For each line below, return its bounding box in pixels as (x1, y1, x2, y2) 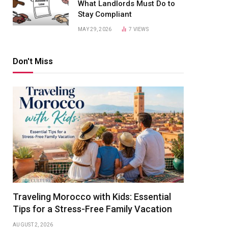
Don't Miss (13, 56, 53, 66)
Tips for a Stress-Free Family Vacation (13, 204, 172, 214)
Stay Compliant (78, 10, 132, 19)
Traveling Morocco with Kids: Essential (13, 191, 171, 202)
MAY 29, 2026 (78, 26, 112, 32)
